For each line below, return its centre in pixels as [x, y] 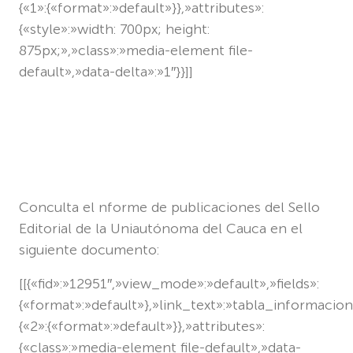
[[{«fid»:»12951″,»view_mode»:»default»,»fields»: [169, 283]
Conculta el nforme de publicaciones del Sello [169, 207]
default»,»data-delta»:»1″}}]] [106, 71]
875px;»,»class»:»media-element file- [136, 50]
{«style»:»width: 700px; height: [114, 29]
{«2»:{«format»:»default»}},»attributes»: [142, 326]
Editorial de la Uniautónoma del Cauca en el [161, 228]
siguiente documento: [89, 249]
